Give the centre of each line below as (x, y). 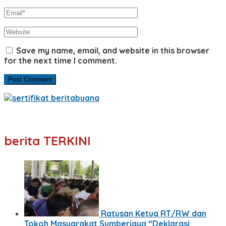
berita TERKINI (47, 140)
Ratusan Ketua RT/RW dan (154, 213)
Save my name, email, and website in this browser (113, 50)
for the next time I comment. (61, 60)
